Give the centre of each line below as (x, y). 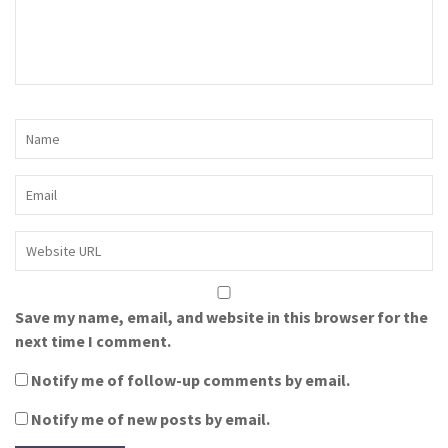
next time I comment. (93, 340)
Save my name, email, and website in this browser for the (221, 316)
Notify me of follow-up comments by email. (190, 379)
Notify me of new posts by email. (150, 418)
